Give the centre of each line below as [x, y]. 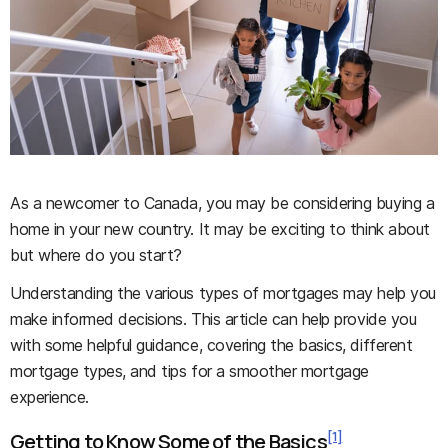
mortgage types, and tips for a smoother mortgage [189, 371]
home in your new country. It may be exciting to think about [220, 229]
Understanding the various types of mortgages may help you [223, 293]
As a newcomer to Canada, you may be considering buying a [222, 203]
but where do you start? [96, 255]
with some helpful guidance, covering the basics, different [211, 345]
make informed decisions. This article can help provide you [213, 319]
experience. [49, 397]
